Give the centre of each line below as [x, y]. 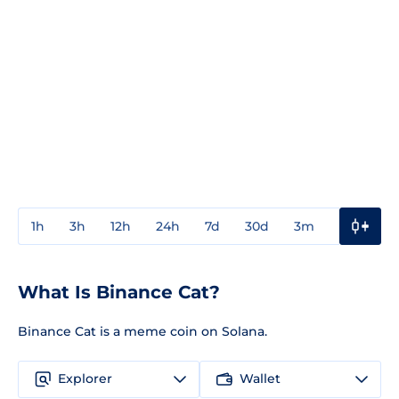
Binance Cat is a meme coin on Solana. [142, 331]
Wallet [260, 379]
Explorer [85, 379]
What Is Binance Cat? [119, 292]
